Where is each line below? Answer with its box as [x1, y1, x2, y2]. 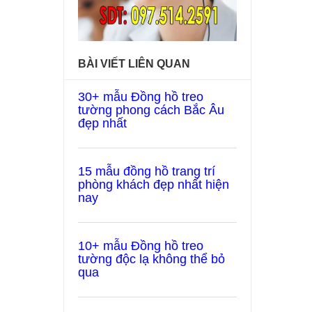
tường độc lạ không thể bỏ [78, 252, 225, 266]
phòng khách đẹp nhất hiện [78, 178, 229, 192]
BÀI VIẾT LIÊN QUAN [78, 58, 190, 70]
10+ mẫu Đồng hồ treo [78, 239, 203, 253]
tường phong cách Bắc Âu [78, 103, 224, 117]
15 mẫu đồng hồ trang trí [78, 164, 215, 178]
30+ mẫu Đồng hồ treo [78, 90, 203, 104]
